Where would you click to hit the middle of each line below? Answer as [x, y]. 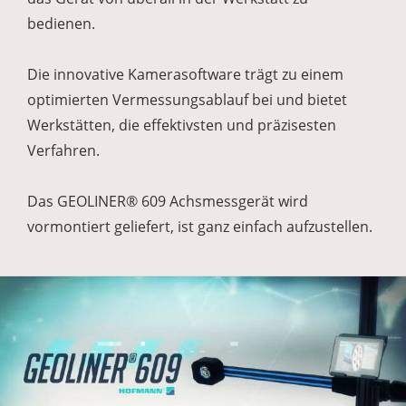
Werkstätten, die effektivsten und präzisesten [182, 126]
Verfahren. [65, 151]
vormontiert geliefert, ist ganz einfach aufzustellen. [200, 227]
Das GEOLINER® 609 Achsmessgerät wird [168, 202]
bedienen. [63, 24]
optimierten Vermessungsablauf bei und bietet [187, 100]
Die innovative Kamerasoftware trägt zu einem [185, 75]
